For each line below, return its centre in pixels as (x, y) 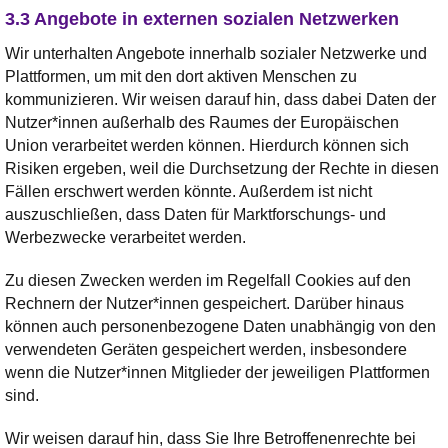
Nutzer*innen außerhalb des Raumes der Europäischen (202, 122)
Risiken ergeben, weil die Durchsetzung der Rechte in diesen (222, 168)
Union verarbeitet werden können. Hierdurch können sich (207, 145)
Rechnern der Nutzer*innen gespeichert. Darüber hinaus (204, 303)
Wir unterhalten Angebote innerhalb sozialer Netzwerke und (216, 53)
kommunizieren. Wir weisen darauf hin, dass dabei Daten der (220, 99)
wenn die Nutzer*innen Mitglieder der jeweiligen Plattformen (217, 372)
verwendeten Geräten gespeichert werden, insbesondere (206, 349)
